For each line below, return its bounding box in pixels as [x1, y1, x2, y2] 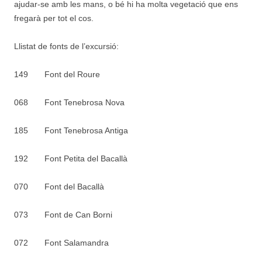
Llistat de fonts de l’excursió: [14, 42, 119, 51]
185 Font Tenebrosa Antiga [14, 126, 128, 135]
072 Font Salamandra [14, 238, 109, 247]
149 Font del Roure [14, 70, 100, 79]
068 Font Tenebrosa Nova [14, 98, 125, 107]
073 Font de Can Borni [14, 210, 112, 219]
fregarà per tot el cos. [14, 13, 94, 23]
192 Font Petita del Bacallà [14, 154, 127, 163]
